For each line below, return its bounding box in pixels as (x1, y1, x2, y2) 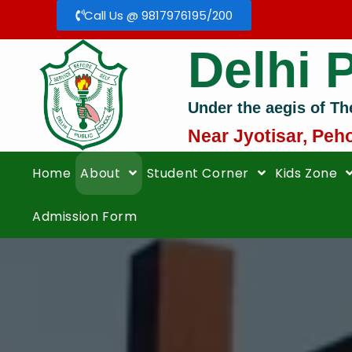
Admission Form (32, 207, 137, 225)
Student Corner (146, 163, 253, 182)
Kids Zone (275, 163, 342, 182)
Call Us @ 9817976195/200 (84, 7, 233, 24)
